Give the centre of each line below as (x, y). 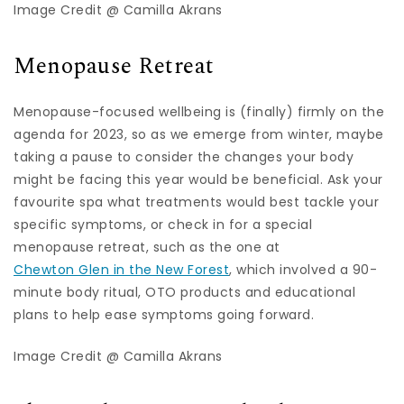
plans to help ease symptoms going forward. (164, 315)
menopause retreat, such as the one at (147, 247)
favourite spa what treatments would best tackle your (196, 202)
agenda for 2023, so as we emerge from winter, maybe (199, 134)
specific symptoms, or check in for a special (163, 225)
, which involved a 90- (303, 270)
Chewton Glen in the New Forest (121, 270)
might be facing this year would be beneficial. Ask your (198, 179)
